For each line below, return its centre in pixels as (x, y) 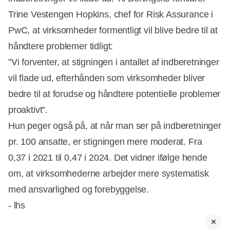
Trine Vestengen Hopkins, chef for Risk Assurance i (111, 15)
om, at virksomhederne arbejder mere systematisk (109, 174)
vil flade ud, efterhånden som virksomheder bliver (107, 78)
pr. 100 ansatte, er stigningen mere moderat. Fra (105, 142)
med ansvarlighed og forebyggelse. (79, 190)
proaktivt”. (28, 110)
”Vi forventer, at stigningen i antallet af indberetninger (114, 62)
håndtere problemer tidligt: (61, 46)
